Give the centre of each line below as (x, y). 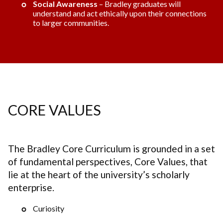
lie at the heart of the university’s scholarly (99, 174)
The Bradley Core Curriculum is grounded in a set (111, 148)
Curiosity (49, 208)
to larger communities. (71, 22)
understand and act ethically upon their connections (120, 13)
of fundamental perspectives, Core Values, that (108, 161)
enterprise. (31, 187)
